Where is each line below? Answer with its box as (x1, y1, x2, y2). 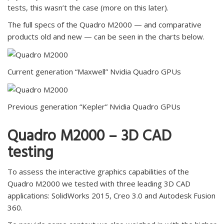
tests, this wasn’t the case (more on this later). (7, 2, 168, 13)
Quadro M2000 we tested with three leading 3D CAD (7, 178, 190, 189)
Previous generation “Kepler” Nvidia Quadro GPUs (7, 101, 180, 112)
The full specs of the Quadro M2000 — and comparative (7, 19, 201, 30)
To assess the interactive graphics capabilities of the (7, 166, 189, 177)
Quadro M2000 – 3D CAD (7, 123, 171, 153)
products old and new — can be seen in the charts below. (7, 31, 204, 42)
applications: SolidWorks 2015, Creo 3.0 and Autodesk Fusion (7, 190, 215, 201)
